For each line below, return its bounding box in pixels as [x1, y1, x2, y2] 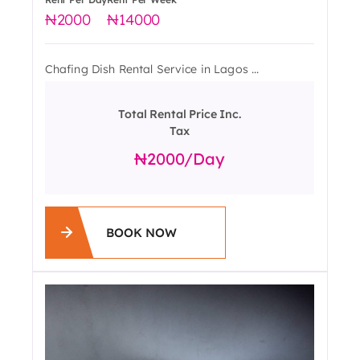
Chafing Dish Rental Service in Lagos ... [44, 61, 260, 76]
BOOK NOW [105, 224, 177, 240]
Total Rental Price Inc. [118, 106, 241, 121]
